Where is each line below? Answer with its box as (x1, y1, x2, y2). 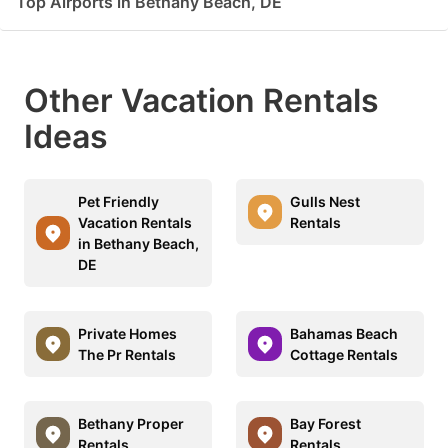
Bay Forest (290, 414, 361, 432)
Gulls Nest (290, 192, 360, 210)
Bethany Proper (78, 414, 184, 432)
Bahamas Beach (290, 324, 398, 342)
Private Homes (78, 324, 177, 342)
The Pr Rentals (78, 345, 176, 363)
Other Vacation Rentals (24, 80, 379, 120)
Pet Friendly (78, 192, 159, 210)
